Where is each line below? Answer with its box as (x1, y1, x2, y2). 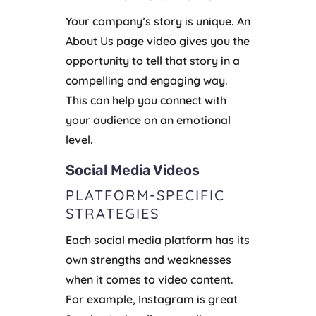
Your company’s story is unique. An (65, 14, 250, 29)
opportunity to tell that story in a (65, 54, 240, 68)
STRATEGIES (65, 205, 159, 223)
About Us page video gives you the (65, 34, 250, 49)
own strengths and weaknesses (65, 253, 231, 267)
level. (65, 133, 93, 147)
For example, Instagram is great (65, 292, 238, 307)
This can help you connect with (65, 93, 226, 108)
